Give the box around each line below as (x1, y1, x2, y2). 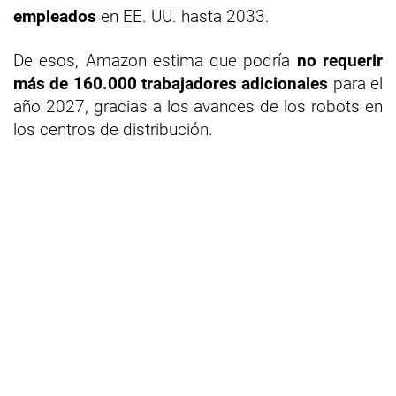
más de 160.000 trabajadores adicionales (13, 72, 329, 94)
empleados (13, 5, 96, 27)
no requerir (296, 49, 384, 71)
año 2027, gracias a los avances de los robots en (13, 95, 383, 117)
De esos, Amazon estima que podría (13, 49, 297, 71)
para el (328, 72, 384, 94)
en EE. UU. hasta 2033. (96, 5, 274, 27)
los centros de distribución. (13, 118, 217, 140)
